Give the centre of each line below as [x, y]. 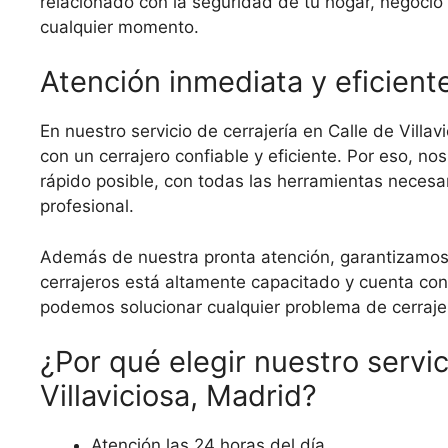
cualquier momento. [119, 26]
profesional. [87, 206]
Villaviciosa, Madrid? [178, 396]
